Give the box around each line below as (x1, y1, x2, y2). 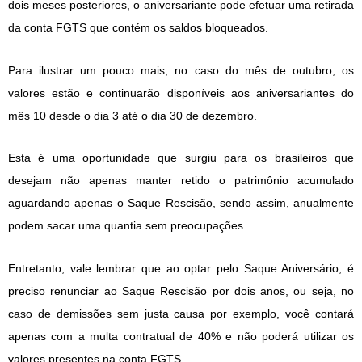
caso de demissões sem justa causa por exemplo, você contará (8, 306, 354, 320)
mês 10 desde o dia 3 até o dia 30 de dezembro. (8, 108, 257, 122)
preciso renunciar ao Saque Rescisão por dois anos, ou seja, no (8, 284, 354, 297)
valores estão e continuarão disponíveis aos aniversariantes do (8, 86, 354, 99)
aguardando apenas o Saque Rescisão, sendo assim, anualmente (8, 196, 354, 210)
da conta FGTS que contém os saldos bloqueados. (8, 21, 268, 35)
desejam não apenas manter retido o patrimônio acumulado (8, 174, 354, 187)
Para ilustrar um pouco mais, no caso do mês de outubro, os (8, 63, 354, 77)
